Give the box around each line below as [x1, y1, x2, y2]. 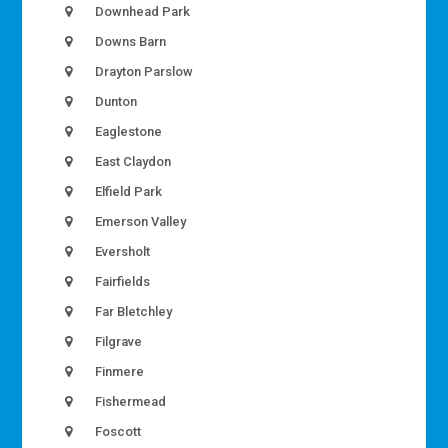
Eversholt [92, 244, 151, 260]
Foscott [92, 424, 142, 440]
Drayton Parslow [92, 64, 194, 80]
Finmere [92, 364, 145, 380]
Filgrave [92, 334, 143, 350]
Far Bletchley [92, 304, 173, 320]
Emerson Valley [92, 214, 187, 230]
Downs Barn [92, 34, 167, 50]
